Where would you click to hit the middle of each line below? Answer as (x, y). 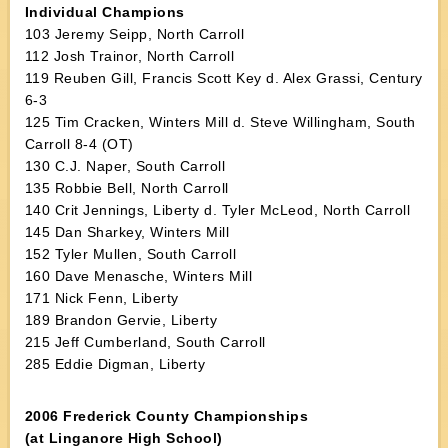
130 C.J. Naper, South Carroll (125, 166)
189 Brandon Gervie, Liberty (121, 320)
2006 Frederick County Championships (166, 416)
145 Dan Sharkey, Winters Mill (127, 232)
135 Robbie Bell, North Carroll (126, 188)
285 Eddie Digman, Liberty (115, 364)
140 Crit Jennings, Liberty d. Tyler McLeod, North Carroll (217, 210)
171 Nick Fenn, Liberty (101, 298)
